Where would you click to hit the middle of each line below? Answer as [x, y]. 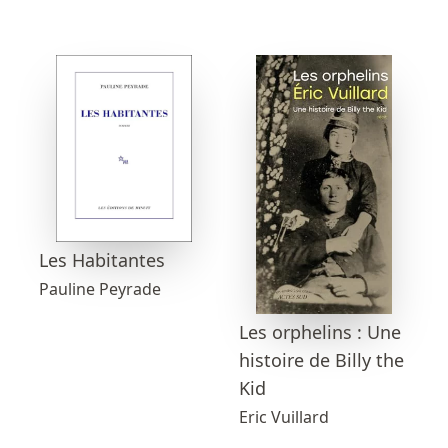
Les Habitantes [102, 259]
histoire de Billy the [321, 359]
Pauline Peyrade [100, 288]
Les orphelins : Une [320, 331]
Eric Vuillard [284, 416]
